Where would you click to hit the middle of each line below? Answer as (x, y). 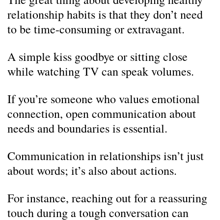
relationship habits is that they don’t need (105, 14)
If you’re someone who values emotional (104, 99)
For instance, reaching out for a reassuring (107, 198)
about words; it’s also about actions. (92, 170)
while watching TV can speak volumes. (101, 71)
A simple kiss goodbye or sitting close (97, 56)
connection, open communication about (102, 113)
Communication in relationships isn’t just (106, 156)
